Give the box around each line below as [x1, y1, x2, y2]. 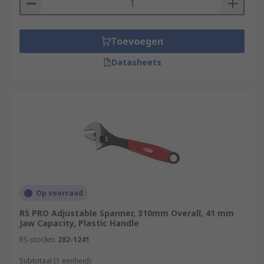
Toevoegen [110, 35, 163, 48]
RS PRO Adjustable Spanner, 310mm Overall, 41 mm [19, 207, 234, 219]
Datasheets [111, 57, 161, 68]
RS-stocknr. [19, 235, 56, 245]
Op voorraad [36, 188, 83, 198]
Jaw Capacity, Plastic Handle [19, 217, 139, 229]
